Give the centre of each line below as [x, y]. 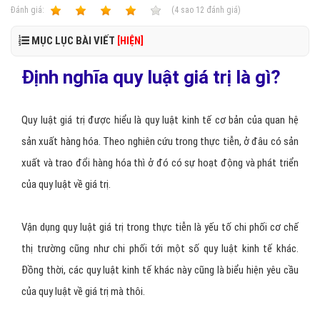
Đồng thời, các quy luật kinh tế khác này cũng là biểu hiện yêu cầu [160, 270]
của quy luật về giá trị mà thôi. [83, 291]
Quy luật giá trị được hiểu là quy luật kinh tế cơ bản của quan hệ [160, 120]
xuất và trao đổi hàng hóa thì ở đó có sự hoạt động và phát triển [160, 163]
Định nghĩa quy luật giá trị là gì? [151, 77]
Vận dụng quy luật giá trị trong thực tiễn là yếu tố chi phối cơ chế [160, 227]
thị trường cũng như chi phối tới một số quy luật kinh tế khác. [160, 249]
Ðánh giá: [29, 10]
